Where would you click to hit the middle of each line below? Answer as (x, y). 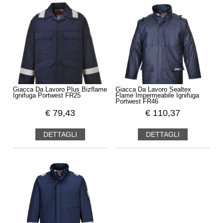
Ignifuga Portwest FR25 (47, 96)
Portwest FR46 (137, 102)
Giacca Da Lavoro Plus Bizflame (60, 90)
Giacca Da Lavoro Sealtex (154, 90)
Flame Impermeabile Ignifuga (158, 96)
